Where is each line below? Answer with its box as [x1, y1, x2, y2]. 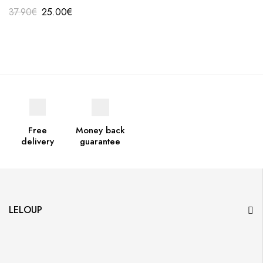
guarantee [80, 134, 120, 148]
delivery [21, 134, 54, 148]
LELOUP [9, 203, 42, 217]
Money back [75, 123, 125, 137]
